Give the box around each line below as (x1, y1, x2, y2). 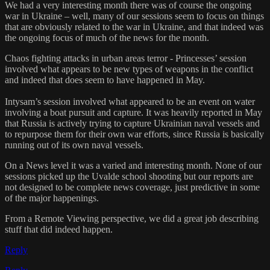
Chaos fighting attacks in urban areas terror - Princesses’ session (5, 53, 246, 64)
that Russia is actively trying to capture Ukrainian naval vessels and (5, 118, 260, 129)
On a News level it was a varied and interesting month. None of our (5, 160, 262, 171)
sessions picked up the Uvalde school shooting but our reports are (5, 171, 253, 182)
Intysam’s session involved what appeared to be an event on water (5, 96, 255, 107)
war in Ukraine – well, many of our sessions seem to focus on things (5, 11, 264, 22)
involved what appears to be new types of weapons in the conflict (5, 64, 253, 75)
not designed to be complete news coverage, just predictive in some (5, 182, 260, 193)
